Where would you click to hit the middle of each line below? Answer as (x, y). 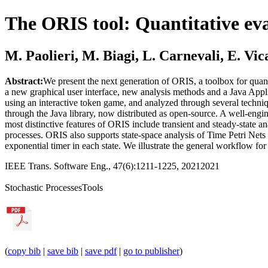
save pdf (101, 251)
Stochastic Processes (43, 187)
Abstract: (24, 81)
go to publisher (151, 251)
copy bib (24, 251)
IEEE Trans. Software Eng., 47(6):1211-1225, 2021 (103, 166)
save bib (63, 251)
